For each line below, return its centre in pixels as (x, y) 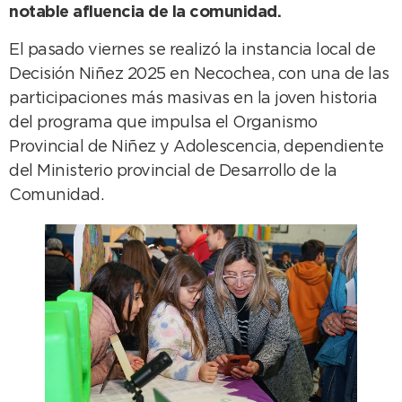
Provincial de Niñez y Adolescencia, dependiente (197, 147)
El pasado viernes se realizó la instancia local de (192, 50)
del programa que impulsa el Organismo (163, 122)
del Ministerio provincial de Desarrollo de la (173, 171)
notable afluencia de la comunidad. (145, 13)
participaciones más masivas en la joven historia (193, 98)
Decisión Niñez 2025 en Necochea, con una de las (199, 74)
